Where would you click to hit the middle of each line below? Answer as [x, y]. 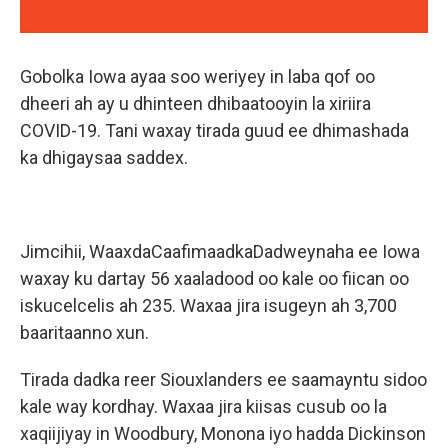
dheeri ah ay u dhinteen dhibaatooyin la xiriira [195, 103]
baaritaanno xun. [84, 332]
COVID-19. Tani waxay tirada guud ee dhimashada [214, 130]
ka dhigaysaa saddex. [104, 157]
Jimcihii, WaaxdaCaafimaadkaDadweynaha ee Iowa [220, 251]
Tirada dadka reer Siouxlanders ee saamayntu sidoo [223, 379]
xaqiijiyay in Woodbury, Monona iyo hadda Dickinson [223, 433]
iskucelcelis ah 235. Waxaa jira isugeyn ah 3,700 [208, 305]
